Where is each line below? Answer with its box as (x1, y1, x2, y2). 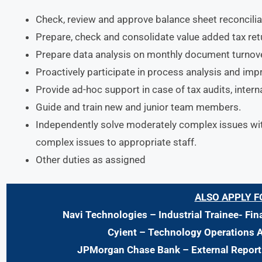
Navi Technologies (63, 209, 147, 220)
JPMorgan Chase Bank (77, 244, 180, 256)
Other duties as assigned (36, 153, 146, 166)
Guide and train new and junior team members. (36, 101, 241, 113)
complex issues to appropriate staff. (36, 136, 196, 148)
